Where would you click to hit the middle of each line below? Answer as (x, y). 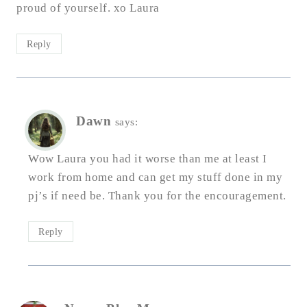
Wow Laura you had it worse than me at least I (148, 159)
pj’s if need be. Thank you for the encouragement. (157, 196)
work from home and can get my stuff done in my (155, 177)
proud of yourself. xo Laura (88, 8)
